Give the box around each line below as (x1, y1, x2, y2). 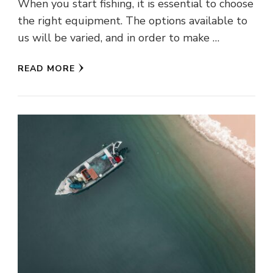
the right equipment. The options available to (18, 13, 247, 28)
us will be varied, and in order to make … (18, 30, 219, 45)
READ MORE (18, 62, 75, 74)
